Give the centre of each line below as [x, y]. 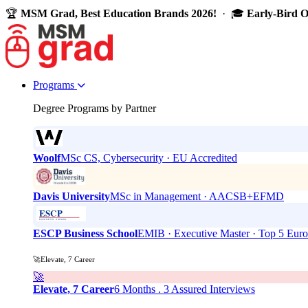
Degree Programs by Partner [95, 108]
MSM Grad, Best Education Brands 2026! [119, 13]
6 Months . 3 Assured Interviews [185, 289]
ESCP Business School [85, 233]
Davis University [71, 196]
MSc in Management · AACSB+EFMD [197, 196]
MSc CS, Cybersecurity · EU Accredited [149, 158]
